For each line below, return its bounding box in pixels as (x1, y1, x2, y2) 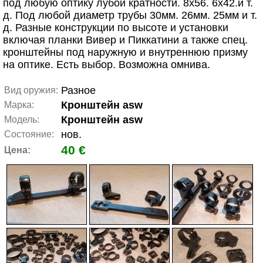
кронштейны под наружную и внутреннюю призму (3, 46, 248, 58)
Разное (61, 85, 96, 96)
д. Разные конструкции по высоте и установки (3, 22, 228, 33)
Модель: (4, 114, 39, 124)
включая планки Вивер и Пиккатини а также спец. (3, 34, 248, 46)
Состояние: (4, 129, 54, 139)
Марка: (4, 100, 34, 110)
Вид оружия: (4, 85, 58, 95)
